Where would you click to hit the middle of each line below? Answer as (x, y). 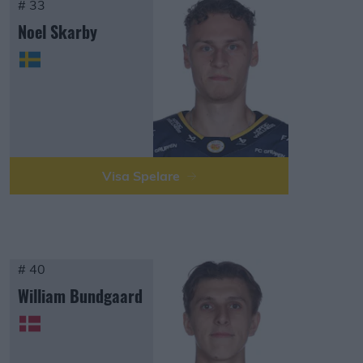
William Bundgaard (80, 296)
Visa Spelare (143, 176)
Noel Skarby (58, 32)
